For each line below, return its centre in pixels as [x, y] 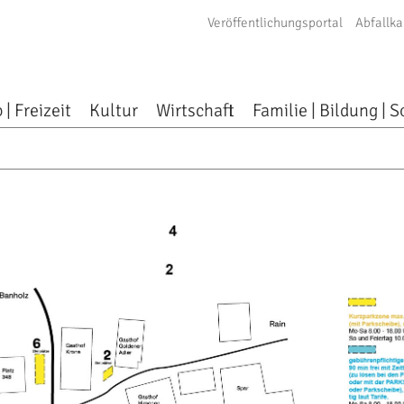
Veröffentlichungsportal [275, 23]
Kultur [114, 110]
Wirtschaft [196, 110]
